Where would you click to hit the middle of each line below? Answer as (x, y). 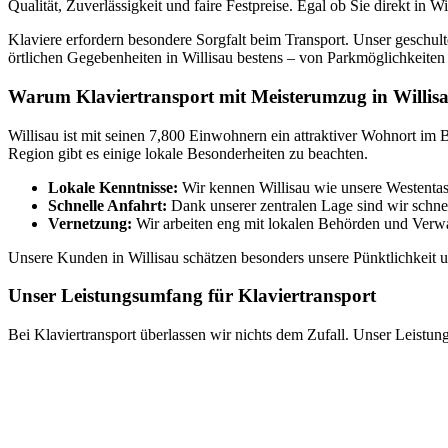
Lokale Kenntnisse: (113, 187)
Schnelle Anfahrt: (107, 205)
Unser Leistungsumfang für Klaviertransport (192, 296)
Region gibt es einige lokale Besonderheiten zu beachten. (188, 153)
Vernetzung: (90, 223)
